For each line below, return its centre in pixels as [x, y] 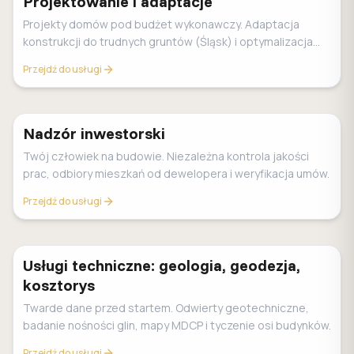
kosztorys [59, 285]
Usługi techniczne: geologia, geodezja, [162, 265]
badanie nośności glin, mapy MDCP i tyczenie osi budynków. [177, 325]
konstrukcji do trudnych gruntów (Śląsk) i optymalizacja [168, 41]
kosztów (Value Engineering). [99, 59]
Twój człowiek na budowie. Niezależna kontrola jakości [166, 156]
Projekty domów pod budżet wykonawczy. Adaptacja [161, 24]
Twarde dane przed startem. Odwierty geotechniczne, [166, 308]
